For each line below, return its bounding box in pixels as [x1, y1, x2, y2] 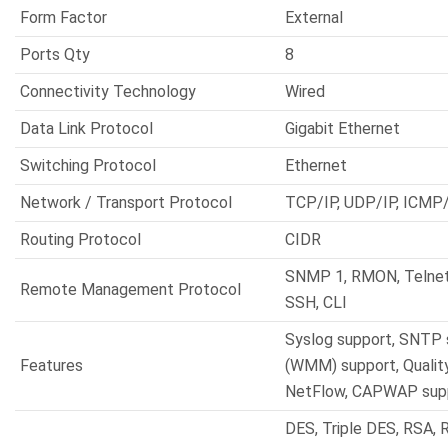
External [285, 8, 343, 27]
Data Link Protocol [20, 119, 153, 138]
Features [20, 356, 83, 375]
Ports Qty [20, 45, 90, 64]
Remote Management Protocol [20, 280, 241, 299]
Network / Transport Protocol [20, 193, 232, 212]
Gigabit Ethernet [285, 119, 400, 138]
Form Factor [20, 8, 107, 27]
